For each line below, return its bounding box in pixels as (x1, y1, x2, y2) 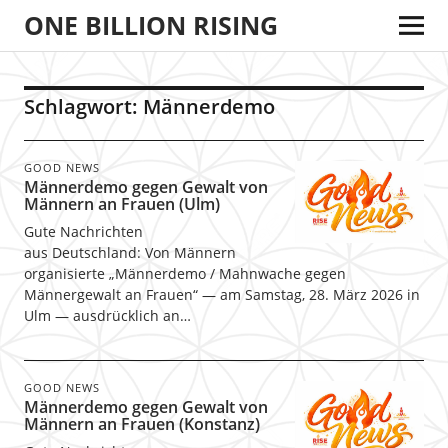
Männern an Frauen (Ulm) (23, 193, 220, 215)
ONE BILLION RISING (23, 8, 278, 42)
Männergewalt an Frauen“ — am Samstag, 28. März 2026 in (23, 285, 420, 304)
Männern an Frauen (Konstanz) (23, 413, 260, 435)
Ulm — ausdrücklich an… (23, 306, 191, 325)
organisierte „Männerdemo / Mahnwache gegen (23, 264, 346, 283)
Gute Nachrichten (23, 222, 143, 241)
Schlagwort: (23, 93, 143, 120)
